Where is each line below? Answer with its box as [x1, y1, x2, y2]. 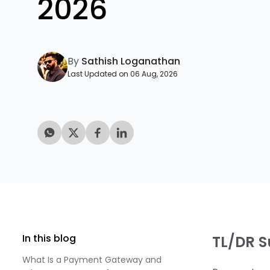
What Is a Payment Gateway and [22, 254, 162, 266]
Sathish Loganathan [79, 54, 180, 68]
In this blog [22, 231, 76, 245]
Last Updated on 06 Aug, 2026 [67, 69, 178, 79]
